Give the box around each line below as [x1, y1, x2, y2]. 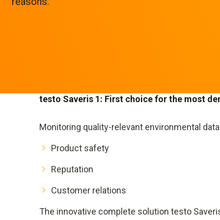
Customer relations [51, 185, 126, 195]
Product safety [51, 142, 109, 153]
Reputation [51, 164, 93, 174]
